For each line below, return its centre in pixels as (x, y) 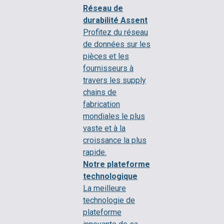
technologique (110, 176)
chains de (100, 92)
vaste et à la (104, 128)
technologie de (109, 200)
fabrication (101, 104)
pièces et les (106, 56)
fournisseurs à (108, 68)
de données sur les (117, 44)
